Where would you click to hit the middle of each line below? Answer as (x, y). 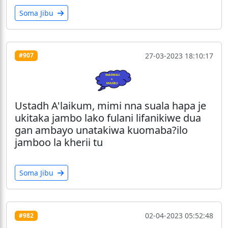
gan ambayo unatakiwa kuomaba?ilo (101, 130)
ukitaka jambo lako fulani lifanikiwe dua (108, 118)
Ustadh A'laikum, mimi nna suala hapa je (110, 106)
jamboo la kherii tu (59, 142)
